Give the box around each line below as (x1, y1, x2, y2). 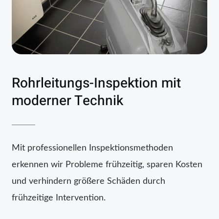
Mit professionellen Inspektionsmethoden (12, 143, 173, 153)
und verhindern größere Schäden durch (12, 176, 165, 186)
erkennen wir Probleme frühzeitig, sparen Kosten (12, 160, 202, 169)
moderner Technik (12, 90, 123, 111)
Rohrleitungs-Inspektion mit (12, 73, 181, 93)
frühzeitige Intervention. (12, 193, 106, 202)
